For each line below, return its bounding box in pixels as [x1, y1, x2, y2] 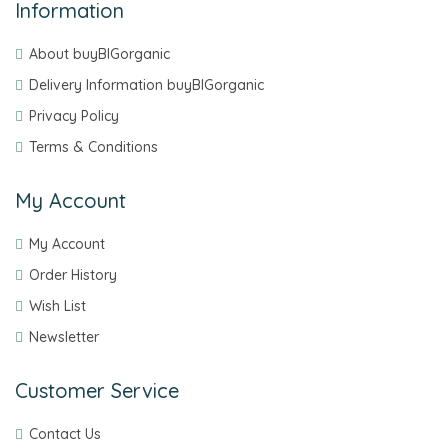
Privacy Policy [29, 107, 119, 126]
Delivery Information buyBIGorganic [29, 76, 264, 95]
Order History [29, 266, 117, 285]
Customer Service [15, 378, 179, 404]
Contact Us [29, 425, 101, 444]
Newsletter [29, 328, 99, 347]
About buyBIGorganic [29, 45, 170, 64]
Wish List [29, 297, 86, 316]
